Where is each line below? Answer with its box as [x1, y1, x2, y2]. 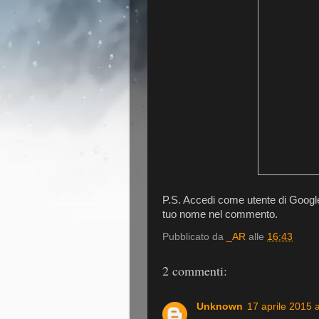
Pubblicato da [162, 231, 226, 243]
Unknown [197, 300, 243, 312]
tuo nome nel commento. [162, 208, 278, 220]
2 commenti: [162, 262, 227, 279]
